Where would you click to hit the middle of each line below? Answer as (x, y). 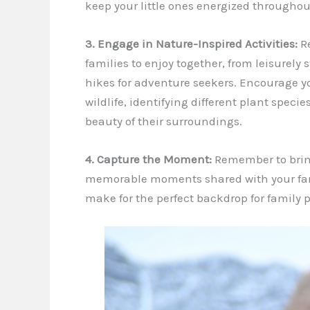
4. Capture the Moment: (148, 159)
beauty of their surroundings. (164, 121)
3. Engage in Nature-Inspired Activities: (191, 43)
